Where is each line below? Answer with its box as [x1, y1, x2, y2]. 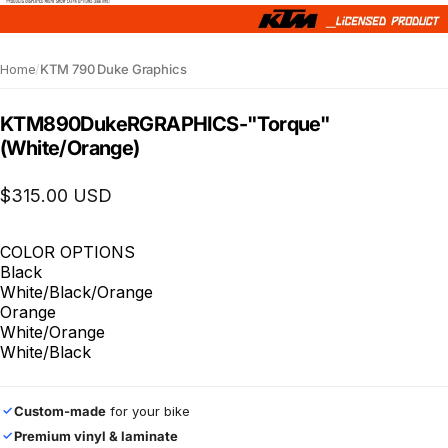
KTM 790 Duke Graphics [40, 60, 187, 77]
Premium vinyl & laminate [14, 427, 178, 444]
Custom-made [14, 402, 106, 419]
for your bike [106, 402, 190, 419]
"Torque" [247, 112, 331, 137]
